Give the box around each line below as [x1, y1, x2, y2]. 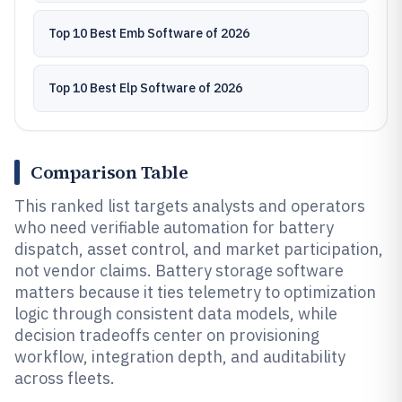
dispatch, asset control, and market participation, [14, 239, 383, 259]
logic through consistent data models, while [14, 303, 337, 324]
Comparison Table [31, 160, 188, 185]
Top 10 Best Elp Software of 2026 [48, 80, 242, 96]
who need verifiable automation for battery [14, 217, 334, 238]
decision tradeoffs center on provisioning [14, 325, 319, 345]
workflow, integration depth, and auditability [14, 346, 345, 367]
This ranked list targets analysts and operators [14, 196, 365, 216]
